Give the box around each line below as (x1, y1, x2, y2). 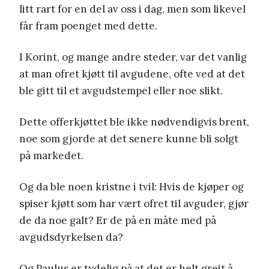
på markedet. (19, 148, 83, 162)
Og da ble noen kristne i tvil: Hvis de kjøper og (19, 180, 244, 193)
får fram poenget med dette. (19, 19, 157, 32)
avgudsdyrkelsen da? (19, 230, 123, 244)
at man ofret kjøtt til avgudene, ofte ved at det (19, 67, 245, 80)
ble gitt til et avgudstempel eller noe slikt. (19, 83, 223, 97)
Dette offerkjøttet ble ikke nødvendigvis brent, (19, 115, 249, 128)
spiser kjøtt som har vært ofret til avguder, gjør (19, 196, 249, 210)
